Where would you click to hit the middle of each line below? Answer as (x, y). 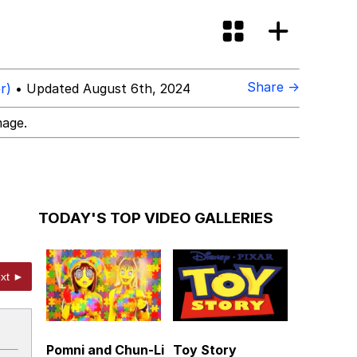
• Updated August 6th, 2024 (101, 88)
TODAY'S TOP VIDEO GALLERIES (156, 218)
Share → (273, 87)
